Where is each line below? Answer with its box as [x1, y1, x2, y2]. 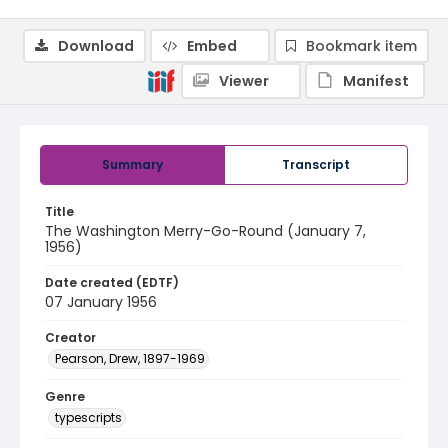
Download [58, 36, 134, 56]
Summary [102, 156, 163, 173]
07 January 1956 [45, 292, 157, 312]
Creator [45, 329, 96, 346]
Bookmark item [306, 36, 417, 56]
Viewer [219, 71, 269, 91]
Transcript [282, 156, 350, 173]
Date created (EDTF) [45, 274, 179, 291]
